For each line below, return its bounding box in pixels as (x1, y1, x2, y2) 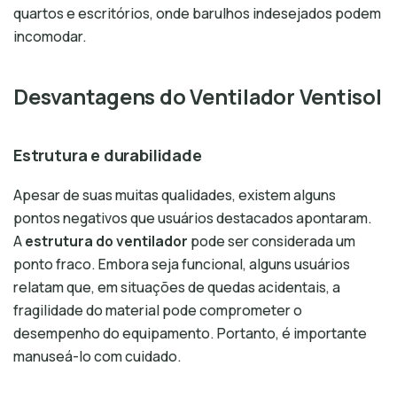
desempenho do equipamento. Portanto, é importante (13, 323, 367, 343)
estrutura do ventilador (25, 231, 188, 251)
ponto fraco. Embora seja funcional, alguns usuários (13, 254, 350, 274)
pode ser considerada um (188, 231, 355, 251)
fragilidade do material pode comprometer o (13, 300, 302, 320)
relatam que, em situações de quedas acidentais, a (13, 277, 340, 297)
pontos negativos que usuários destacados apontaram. (13, 208, 372, 228)
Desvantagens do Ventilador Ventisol (13, 82, 382, 111)
